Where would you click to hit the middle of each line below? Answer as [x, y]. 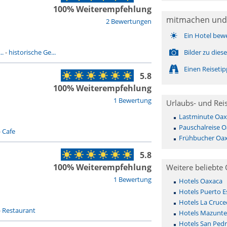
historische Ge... [32, 52]
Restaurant [18, 210]
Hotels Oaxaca [200, 181]
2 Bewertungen [128, 21]
